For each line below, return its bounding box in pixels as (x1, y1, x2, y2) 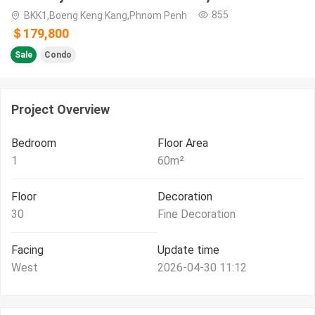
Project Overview (11, 102, 110, 117)
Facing (11, 243, 44, 257)
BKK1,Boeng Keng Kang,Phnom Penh (24, 10, 187, 22)
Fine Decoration (157, 207, 236, 221)
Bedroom (11, 136, 56, 150)
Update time (157, 243, 219, 257)
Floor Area (157, 136, 208, 150)
